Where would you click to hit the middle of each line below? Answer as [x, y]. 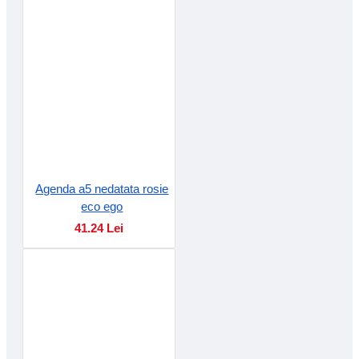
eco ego [102, 206]
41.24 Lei [99, 228]
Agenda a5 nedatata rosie [102, 188]
